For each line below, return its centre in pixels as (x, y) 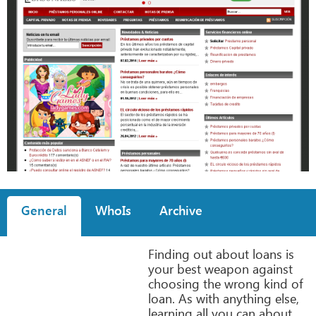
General (44, 210)
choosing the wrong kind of (226, 283)
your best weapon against (220, 268)
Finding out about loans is (221, 254)
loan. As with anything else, (224, 298)
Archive (181, 210)
